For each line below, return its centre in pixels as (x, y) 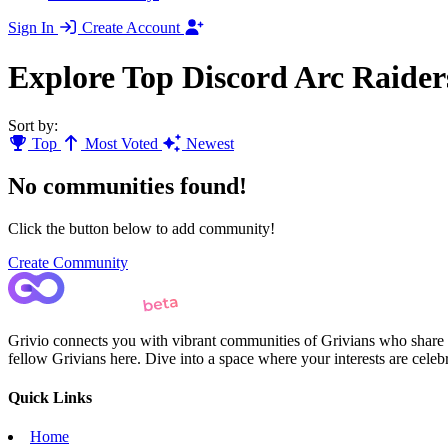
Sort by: (33, 125)
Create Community (68, 262)
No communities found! (127, 185)
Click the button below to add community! (141, 228)
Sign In (33, 28)
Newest (208, 143)
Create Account (133, 28)
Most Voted (121, 143)
